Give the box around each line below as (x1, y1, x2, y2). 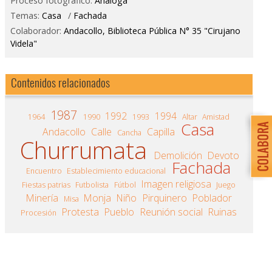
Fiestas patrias (22, 179, 70, 190)
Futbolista (75, 179, 109, 190)
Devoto (207, 148, 239, 162)
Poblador (192, 191, 232, 205)
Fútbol (114, 179, 136, 190)
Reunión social (140, 205, 203, 219)
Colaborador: (10, 25, 64, 37)
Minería (25, 191, 58, 205)
